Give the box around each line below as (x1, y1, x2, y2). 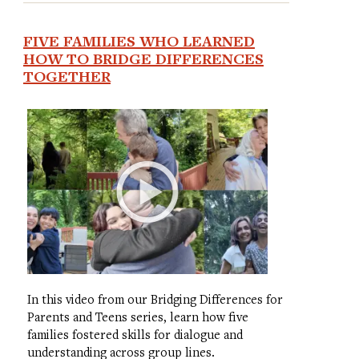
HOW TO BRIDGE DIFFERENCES (22, 48, 264, 70)
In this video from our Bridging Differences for (26, 290, 283, 307)
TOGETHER (22, 66, 111, 87)
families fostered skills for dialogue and (26, 325, 243, 342)
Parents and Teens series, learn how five (26, 308, 248, 325)
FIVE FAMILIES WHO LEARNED (22, 30, 255, 52)
